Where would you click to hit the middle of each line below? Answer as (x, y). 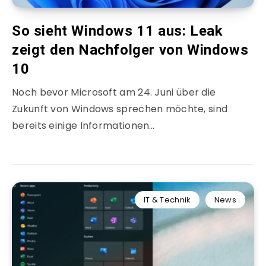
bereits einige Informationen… (83, 126)
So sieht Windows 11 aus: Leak (118, 31)
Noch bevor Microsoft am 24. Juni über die (114, 93)
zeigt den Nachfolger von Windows (130, 50)
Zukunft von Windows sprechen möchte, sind (120, 109)
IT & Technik (167, 200)
